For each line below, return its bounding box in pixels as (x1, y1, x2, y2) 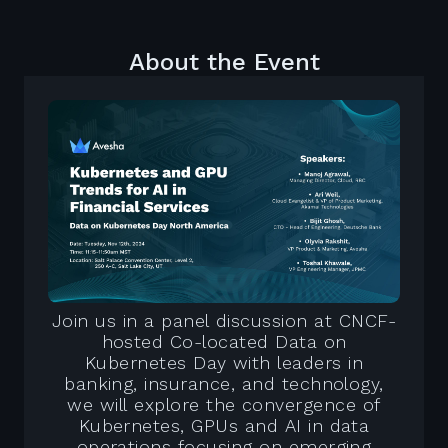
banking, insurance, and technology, (64, 372, 384, 394)
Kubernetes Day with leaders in (84, 351, 364, 373)
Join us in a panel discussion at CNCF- (51, 309, 397, 331)
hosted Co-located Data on (101, 330, 347, 352)
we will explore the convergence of (67, 393, 381, 415)
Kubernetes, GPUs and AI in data (78, 414, 370, 436)
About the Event (128, 48, 320, 76)
